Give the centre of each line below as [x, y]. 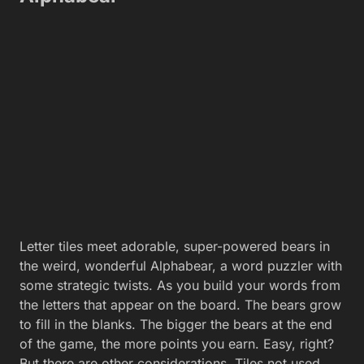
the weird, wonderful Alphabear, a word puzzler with [181, 265]
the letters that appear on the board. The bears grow [180, 304]
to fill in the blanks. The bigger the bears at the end [176, 324]
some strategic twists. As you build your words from [180, 285]
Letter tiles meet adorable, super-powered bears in [175, 246]
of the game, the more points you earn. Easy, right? [177, 343]
